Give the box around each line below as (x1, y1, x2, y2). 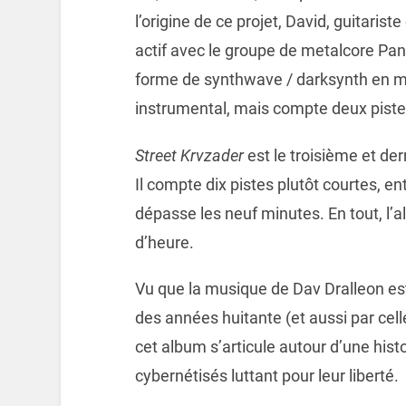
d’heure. (134, 232, 194, 252)
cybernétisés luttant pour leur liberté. (134, 366, 399, 386)
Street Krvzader (134, 145, 244, 165)
